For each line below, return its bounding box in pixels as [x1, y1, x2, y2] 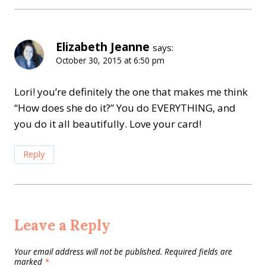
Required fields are [164, 245, 232, 257]
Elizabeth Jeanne [56, 39, 150, 55]
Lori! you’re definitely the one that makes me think [14, 84, 248, 99]
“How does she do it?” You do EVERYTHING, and [14, 100, 236, 115]
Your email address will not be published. [14, 245, 162, 257]
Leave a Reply [14, 216, 110, 235]
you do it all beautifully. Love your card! [14, 116, 201, 131]
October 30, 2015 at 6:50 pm [56, 54, 164, 66]
